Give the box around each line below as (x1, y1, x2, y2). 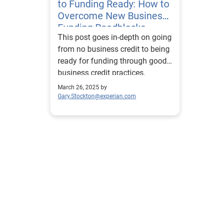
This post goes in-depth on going (58, 33, 172, 42)
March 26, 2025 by (58, 84, 107, 91)
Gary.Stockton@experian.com (58, 93, 136, 100)
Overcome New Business (58, 10, 167, 22)
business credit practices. (58, 68, 146, 77)
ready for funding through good (58, 56, 167, 66)
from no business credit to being (58, 44, 170, 54)
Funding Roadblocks (58, 22, 146, 34)
